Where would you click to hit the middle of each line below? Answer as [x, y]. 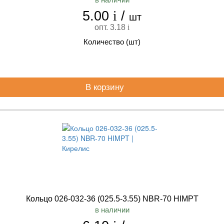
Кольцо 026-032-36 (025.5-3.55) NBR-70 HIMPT [112, 199]
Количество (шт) [112, 42]
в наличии [112, 210]
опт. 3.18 [111, 27]
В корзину [106, 87]
